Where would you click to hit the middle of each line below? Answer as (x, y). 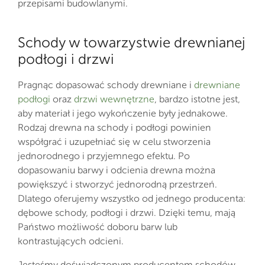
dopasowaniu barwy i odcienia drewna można (117, 170)
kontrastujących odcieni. (71, 241)
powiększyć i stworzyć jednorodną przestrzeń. (119, 185)
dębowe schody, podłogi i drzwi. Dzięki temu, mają (127, 213)
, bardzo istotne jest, (197, 99)
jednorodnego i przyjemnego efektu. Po (104, 156)
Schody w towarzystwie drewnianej (132, 43)
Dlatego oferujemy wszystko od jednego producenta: (132, 199)
